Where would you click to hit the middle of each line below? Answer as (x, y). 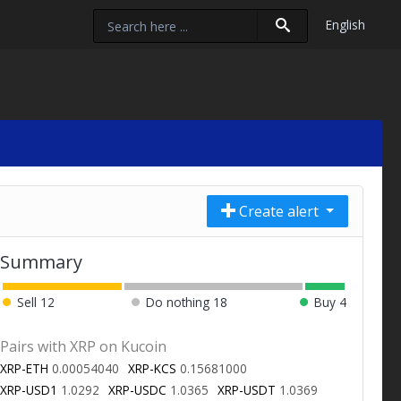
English (345, 25)
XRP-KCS (153, 369)
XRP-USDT (247, 390)
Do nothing (177, 303)
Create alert (278, 211)
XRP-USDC (138, 390)
